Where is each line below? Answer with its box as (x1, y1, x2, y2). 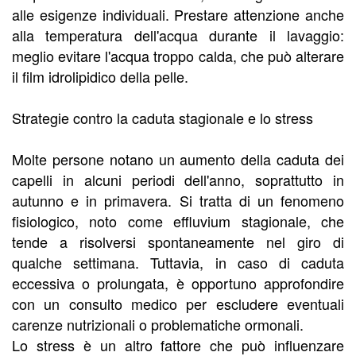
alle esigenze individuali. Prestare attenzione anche (12, 4, 344, 25)
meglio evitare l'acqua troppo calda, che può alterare (12, 45, 344, 67)
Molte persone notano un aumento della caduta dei (12, 149, 344, 170)
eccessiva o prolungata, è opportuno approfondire (12, 273, 344, 294)
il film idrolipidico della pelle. (12, 66, 188, 87)
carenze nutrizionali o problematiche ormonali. (12, 314, 304, 335)
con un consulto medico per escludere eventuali (12, 293, 344, 315)
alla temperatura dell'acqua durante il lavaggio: (12, 25, 344, 46)
